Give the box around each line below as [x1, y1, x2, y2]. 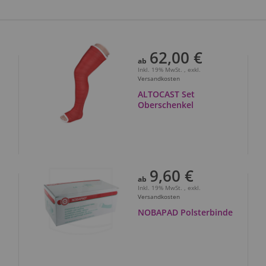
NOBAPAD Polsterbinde [137, 206, 233, 218]
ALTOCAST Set [137, 88, 195, 100]
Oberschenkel [137, 99, 194, 110]
